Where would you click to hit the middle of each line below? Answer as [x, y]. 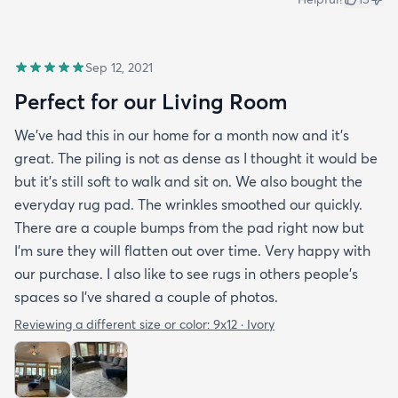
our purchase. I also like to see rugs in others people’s [186, 273]
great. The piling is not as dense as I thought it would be [196, 158]
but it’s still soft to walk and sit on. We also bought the [188, 181]
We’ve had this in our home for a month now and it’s [182, 135]
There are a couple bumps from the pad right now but [189, 227]
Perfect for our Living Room [151, 101]
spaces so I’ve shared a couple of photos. [146, 296]
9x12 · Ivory [244, 324]
